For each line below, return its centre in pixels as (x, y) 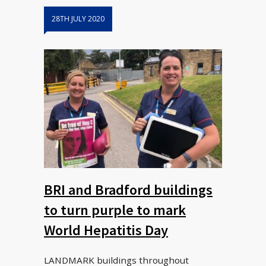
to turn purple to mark (115, 210)
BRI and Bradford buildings (128, 190)
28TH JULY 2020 (78, 19)
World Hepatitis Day (106, 230)
